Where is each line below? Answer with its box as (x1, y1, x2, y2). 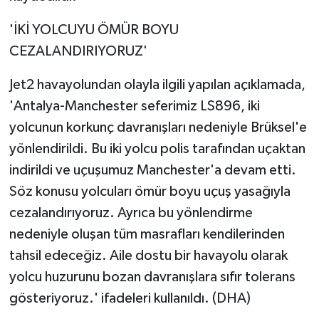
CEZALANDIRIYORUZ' (9, 44, 147, 59)
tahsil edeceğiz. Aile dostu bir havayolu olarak (9, 249, 288, 263)
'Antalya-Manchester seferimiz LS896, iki (9, 99, 260, 114)
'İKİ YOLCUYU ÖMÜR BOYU (9, 23, 179, 38)
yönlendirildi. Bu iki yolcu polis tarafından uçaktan (9, 142, 305, 157)
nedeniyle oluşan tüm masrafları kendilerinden (9, 227, 285, 242)
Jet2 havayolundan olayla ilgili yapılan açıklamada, (9, 78, 305, 93)
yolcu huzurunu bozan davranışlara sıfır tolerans (9, 270, 296, 285)
